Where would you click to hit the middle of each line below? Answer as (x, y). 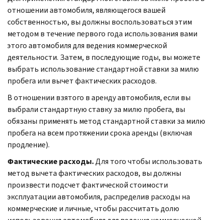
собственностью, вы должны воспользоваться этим (100, 22)
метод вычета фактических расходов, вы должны (94, 173)
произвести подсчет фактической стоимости (88, 185)
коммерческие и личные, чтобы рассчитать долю (93, 208)
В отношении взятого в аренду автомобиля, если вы (99, 97)
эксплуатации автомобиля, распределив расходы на (99, 196)
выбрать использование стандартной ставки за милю (103, 69)
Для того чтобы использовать (148, 161)
